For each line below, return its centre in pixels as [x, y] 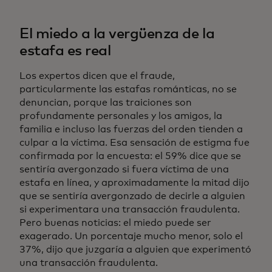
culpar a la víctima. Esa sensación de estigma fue [134, 143]
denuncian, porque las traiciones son [106, 103]
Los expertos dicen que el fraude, [97, 76]
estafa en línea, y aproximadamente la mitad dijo [134, 183]
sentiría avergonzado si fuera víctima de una [124, 170]
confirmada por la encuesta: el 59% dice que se [130, 156]
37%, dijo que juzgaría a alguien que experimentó [135, 250]
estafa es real [65, 51]
